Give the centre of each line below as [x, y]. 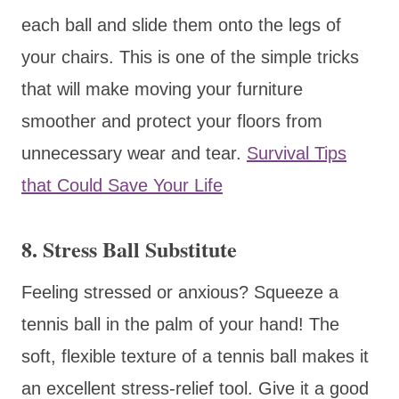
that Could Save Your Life [122, 185]
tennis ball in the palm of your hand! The [180, 324]
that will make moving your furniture [162, 89]
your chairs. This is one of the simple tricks [190, 57]
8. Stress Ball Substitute [129, 248]
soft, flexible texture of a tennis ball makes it [195, 356]
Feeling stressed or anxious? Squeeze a [180, 292]
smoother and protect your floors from [172, 121]
